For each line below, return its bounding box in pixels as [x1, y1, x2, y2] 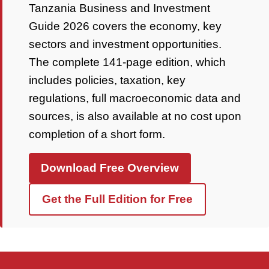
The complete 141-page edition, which [29, 56, 226, 68]
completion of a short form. [29, 128, 165, 141]
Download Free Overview [41, 162, 179, 174]
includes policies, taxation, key [29, 74, 186, 86]
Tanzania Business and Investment [29, 2, 210, 14]
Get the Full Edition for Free [42, 193, 193, 205]
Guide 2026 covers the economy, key [29, 20, 222, 32]
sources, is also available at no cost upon [29, 110, 241, 122]
